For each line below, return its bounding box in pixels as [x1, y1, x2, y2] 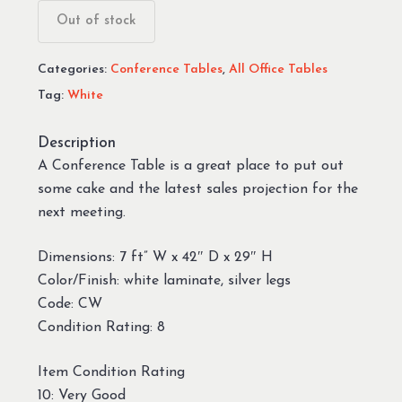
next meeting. [37, 205, 126, 220]
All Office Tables [228, 63, 328, 76]
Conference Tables [109, 63, 223, 76]
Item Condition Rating [37, 365, 185, 380]
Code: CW [37, 297, 102, 311]
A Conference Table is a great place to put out [37, 159, 344, 173]
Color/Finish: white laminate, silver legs [37, 274, 291, 288]
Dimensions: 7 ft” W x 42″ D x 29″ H [37, 250, 273, 265]
